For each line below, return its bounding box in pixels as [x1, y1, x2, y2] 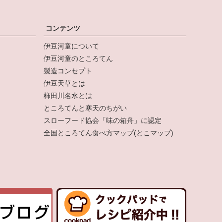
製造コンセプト [44, 66, 92, 75]
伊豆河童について [44, 42, 99, 50]
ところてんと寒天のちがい [44, 104, 127, 112]
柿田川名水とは [44, 91, 92, 100]
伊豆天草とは [44, 79, 85, 87]
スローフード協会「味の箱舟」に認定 [44, 116, 162, 124]
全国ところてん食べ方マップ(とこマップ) [44, 128, 173, 137]
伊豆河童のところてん [44, 54, 113, 62]
